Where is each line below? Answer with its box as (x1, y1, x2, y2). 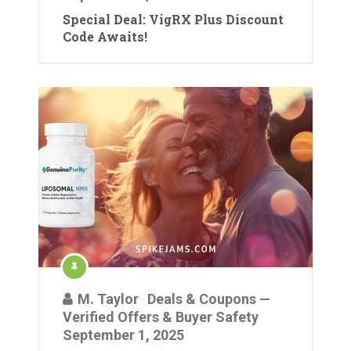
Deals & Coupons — (147, 291, 270, 307)
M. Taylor (78, 291, 139, 307)
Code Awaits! (63, 28, 147, 45)
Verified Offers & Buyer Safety (63, 309, 259, 325)
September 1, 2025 (63, 327, 184, 343)
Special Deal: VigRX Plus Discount (63, 11, 284, 27)
